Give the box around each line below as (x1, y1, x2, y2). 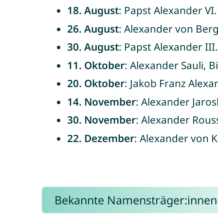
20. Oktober (67, 76, 125, 90)
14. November (67, 94, 136, 109)
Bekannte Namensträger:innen (54, 192, 217, 208)
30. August (67, 40, 119, 54)
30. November (67, 113, 136, 127)
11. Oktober (67, 58, 125, 72)
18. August (67, 3, 119, 17)
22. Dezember (67, 131, 134, 145)
